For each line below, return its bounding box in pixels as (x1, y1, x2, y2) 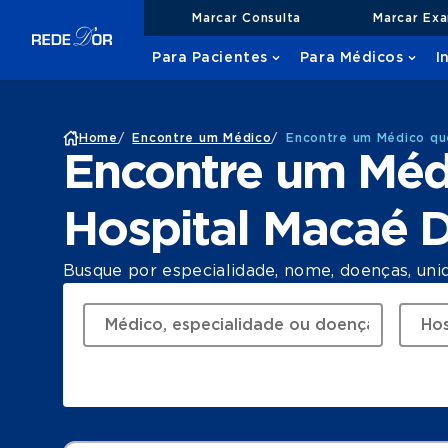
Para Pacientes (152, 51, 268, 65)
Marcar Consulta (192, 11, 301, 24)
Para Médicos (299, 51, 404, 65)
